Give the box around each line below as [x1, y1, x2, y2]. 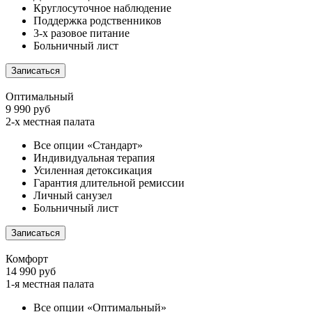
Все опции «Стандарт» [33, 139, 143, 152]
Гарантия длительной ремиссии [33, 177, 185, 189]
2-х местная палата [6, 116, 95, 128]
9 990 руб [6, 103, 50, 116]
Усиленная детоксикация [33, 164, 152, 177]
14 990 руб [6, 265, 56, 278]
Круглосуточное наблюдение [33, 2, 171, 15]
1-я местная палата [6, 278, 94, 290]
